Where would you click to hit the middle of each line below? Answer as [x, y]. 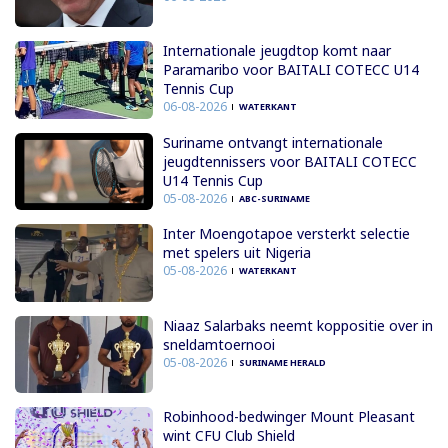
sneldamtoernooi [218, 344]
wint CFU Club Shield [228, 436]
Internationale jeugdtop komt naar [276, 51]
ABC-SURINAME [274, 198]
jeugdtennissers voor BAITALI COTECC [289, 161]
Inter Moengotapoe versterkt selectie [286, 234]
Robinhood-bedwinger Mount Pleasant [288, 417]
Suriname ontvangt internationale [272, 142]
